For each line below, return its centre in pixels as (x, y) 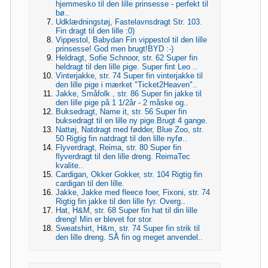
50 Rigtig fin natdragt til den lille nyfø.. (121, 138)
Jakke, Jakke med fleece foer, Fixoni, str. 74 (133, 192)
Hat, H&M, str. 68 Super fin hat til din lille (127, 210)
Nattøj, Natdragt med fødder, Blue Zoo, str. (130, 129)
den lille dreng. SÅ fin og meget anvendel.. (129, 237)
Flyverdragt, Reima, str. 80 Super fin (118, 147)
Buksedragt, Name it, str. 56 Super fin (121, 111)
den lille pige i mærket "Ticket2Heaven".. (127, 84)
